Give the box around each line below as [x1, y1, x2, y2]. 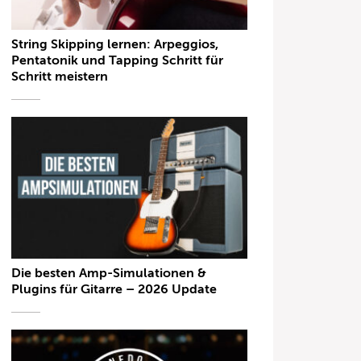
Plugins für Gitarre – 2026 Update [11, 281, 218, 297]
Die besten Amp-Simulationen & [11, 265, 207, 280]
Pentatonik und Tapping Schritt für [11, 53, 224, 68]
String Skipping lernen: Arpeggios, [11, 37, 219, 52]
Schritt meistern [11, 69, 109, 85]
